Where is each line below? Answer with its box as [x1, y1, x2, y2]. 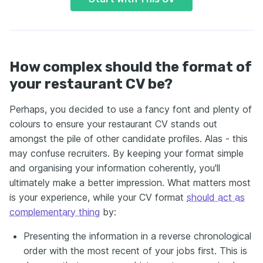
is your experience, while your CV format [9, 191, 187, 203]
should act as [187, 191, 245, 203]
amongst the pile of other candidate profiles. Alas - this [9, 132, 248, 144]
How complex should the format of [9, 58, 252, 75]
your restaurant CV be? [9, 75, 173, 92]
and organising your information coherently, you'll [9, 161, 220, 174]
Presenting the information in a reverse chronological [23, 230, 251, 242]
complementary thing [9, 205, 100, 218]
